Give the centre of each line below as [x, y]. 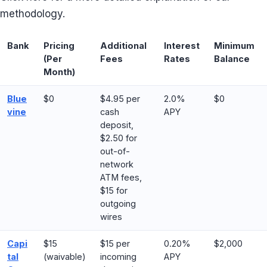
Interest [182, 46]
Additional [123, 46]
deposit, [117, 125]
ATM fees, [121, 177]
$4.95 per [120, 99]
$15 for [114, 190]
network [117, 164]
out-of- [115, 151]
